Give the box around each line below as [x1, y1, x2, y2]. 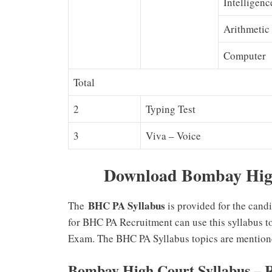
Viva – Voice [146, 129, 201, 143]
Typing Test [146, 102, 195, 117]
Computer [223, 49, 266, 63]
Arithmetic [223, 22, 270, 36]
